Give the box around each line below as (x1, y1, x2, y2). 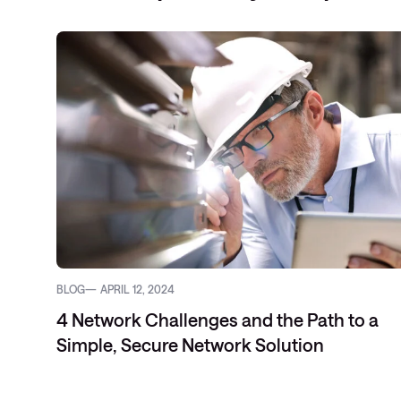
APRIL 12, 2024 (100, 283, 175, 295)
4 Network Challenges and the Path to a (56, 309, 379, 330)
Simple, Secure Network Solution (56, 334, 324, 355)
